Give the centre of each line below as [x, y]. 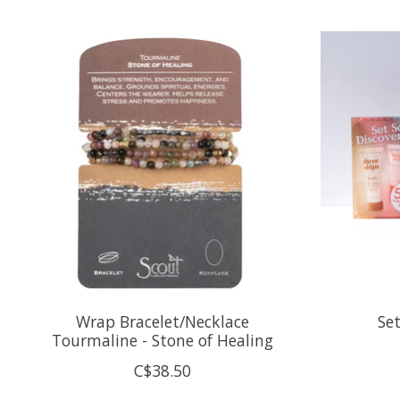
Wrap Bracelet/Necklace [162, 322]
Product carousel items [113, 42]
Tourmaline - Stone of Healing [162, 341]
